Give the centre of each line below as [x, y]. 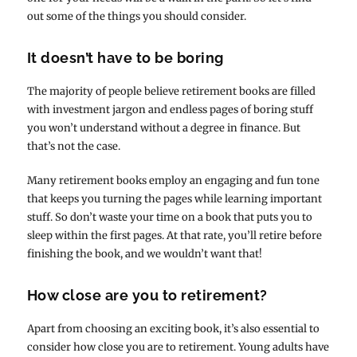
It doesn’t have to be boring [125, 57]
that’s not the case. [73, 146]
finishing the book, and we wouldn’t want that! [144, 253]
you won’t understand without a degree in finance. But [163, 127]
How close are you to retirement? [147, 295]
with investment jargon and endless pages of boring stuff [170, 109]
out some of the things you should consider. [136, 16]
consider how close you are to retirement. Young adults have [178, 347]
